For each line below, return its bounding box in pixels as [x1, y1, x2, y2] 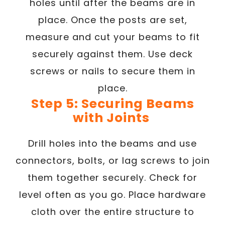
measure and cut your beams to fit [25, 30, 200, 43]
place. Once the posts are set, [38, 13, 187, 26]
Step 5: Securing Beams [31, 94, 194, 113]
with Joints [72, 108, 153, 127]
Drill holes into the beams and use [28, 137, 197, 150]
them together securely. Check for [28, 171, 197, 184]
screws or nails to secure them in [30, 64, 195, 77]
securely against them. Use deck [32, 47, 193, 60]
